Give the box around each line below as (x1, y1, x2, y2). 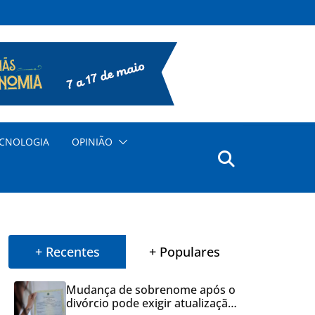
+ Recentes (34, 243, 100, 260)
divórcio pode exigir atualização (66, 295, 236, 311)
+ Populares (149, 243, 221, 260)
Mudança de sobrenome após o (66, 281, 236, 297)
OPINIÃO (72, 134, 112, 148)
